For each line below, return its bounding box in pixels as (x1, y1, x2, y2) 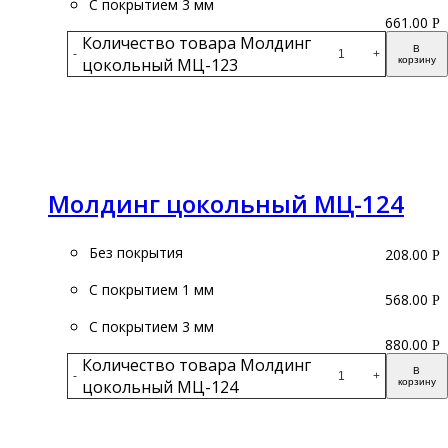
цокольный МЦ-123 (82, 53, 239, 76)
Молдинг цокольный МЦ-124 (48, 186, 404, 220)
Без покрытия (89, 242, 183, 262)
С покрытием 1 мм (89, 279, 214, 299)
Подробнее (209, 117, 279, 135)
